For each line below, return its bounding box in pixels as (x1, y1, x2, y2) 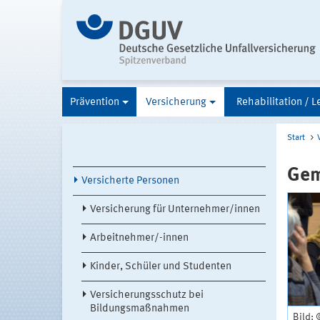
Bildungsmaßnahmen (90, 303, 189, 314)
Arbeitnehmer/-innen (90, 232, 189, 244)
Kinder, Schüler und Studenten (90, 261, 231, 272)
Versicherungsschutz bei (90, 289, 204, 301)
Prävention (70, 96, 119, 108)
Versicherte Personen (81, 175, 179, 186)
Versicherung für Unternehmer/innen (90, 204, 260, 215)
